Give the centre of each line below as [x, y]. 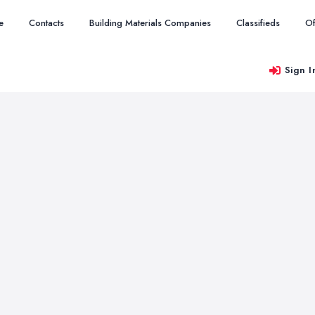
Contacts [46, 23]
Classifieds [258, 23]
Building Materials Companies [150, 23]
